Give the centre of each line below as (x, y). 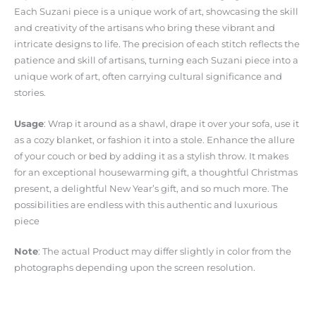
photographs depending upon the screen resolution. (135, 268)
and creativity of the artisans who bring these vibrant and (145, 28)
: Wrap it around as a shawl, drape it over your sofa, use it (171, 123)
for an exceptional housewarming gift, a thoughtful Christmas (156, 172)
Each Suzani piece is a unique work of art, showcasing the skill (156, 12)
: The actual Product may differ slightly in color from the (165, 252)
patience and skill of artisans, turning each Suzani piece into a (156, 61)
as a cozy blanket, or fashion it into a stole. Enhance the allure (154, 140)
